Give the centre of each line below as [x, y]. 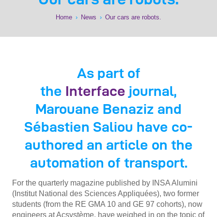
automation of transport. [108, 162]
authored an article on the [108, 144]
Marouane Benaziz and [108, 108]
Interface [97, 91]
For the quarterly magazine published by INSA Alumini [105, 183]
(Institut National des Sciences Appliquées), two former [106, 193]
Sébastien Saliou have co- [108, 126]
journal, [153, 91]
